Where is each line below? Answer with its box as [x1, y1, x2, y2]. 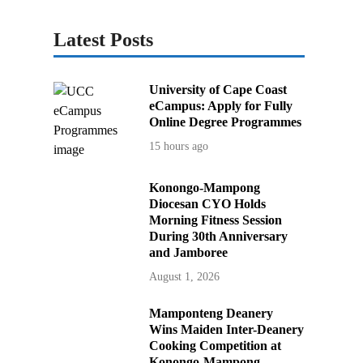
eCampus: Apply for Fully [149, 99, 293, 113]
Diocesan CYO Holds [149, 197, 267, 211]
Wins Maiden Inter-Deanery [149, 322, 305, 337]
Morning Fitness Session [149, 213, 283, 228]
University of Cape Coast [149, 83, 288, 97]
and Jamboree [149, 246, 228, 260]
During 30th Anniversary [149, 229, 288, 244]
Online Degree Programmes [149, 115, 302, 130]
